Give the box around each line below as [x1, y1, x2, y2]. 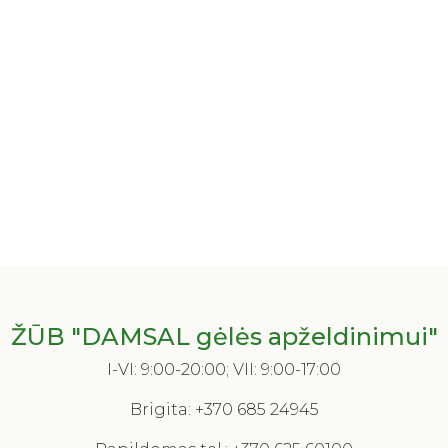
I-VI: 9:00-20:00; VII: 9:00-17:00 [107, 359, 341, 379]
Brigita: [129, 399, 195, 419]
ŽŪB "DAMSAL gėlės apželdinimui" [10, 322, 438, 352]
